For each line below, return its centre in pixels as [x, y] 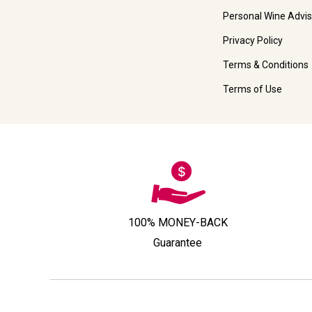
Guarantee [178, 242]
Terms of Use [252, 89]
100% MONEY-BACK [178, 222]
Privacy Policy [252, 41]
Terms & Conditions [265, 65]
